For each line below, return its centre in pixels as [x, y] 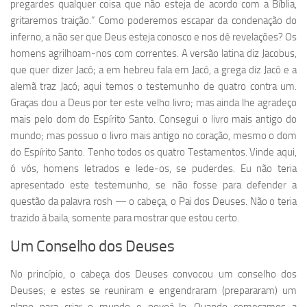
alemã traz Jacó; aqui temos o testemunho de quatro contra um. [153, 87]
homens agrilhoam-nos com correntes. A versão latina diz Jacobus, [153, 54]
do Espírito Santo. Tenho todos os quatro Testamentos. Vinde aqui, [153, 152]
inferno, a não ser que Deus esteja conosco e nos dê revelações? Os [153, 37]
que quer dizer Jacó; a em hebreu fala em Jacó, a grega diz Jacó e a [153, 70]
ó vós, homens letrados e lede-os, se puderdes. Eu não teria [153, 169]
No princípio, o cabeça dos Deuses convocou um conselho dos [153, 274]
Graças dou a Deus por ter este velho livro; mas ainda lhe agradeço [153, 103]
